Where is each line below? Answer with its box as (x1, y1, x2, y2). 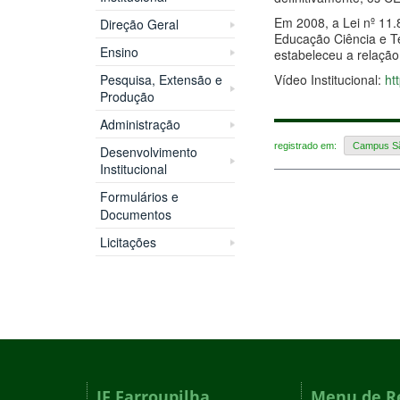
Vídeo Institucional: (274, 70, 385, 88)
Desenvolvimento (99, 143, 197, 162)
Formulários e (99, 187, 179, 206)
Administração (99, 115, 180, 134)
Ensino (99, 43, 138, 62)
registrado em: (274, 139, 339, 151)
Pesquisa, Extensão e (99, 71, 222, 89)
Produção (99, 87, 154, 106)
